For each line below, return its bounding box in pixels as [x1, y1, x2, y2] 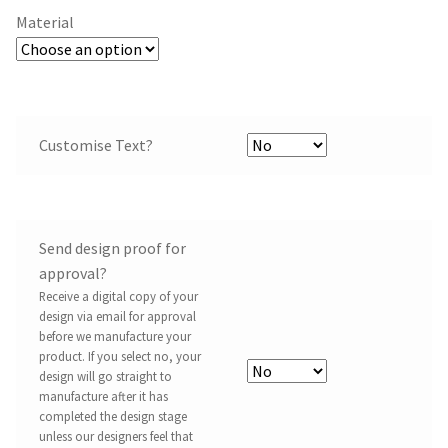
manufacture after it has [38, 387, 168, 404]
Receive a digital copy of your [38, 287, 198, 304]
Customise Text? [38, 135, 153, 156]
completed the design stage [38, 407, 187, 424]
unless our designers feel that [38, 427, 193, 444]
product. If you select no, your [38, 347, 201, 364]
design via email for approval [38, 307, 196, 324]
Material [16, 11, 74, 32]
